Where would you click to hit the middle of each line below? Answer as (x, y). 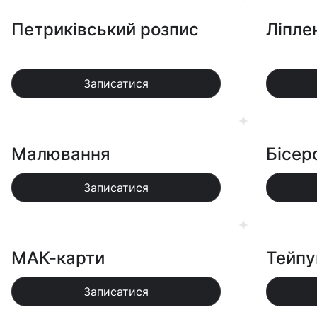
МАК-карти (58, 258)
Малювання (60, 154)
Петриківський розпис (105, 29)
